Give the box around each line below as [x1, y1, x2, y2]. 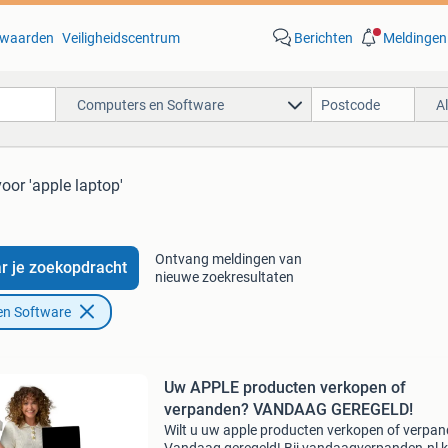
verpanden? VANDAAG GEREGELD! [163, 400, 413, 419]
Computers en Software [76, 96, 224, 113]
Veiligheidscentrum [61, 30, 180, 46]
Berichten [293, 30, 353, 46]
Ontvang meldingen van [154, 251, 302, 267]
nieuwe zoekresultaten [154, 269, 294, 285]
